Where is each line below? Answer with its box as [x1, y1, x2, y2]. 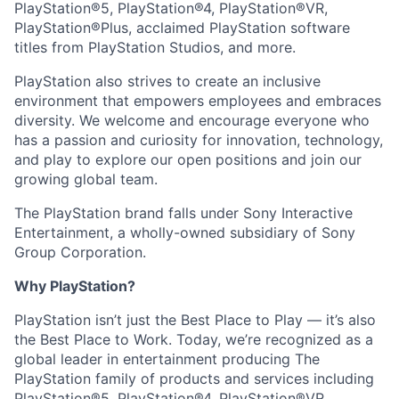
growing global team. [14, 170, 158, 189]
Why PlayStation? [14, 277, 135, 296]
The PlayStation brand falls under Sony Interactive [14, 204, 353, 223]
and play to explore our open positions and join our [14, 151, 362, 169]
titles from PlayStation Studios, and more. [14, 38, 296, 57]
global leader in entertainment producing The [14, 350, 320, 369]
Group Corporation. [14, 243, 146, 262]
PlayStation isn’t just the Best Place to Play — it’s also [14, 311, 376, 330]
